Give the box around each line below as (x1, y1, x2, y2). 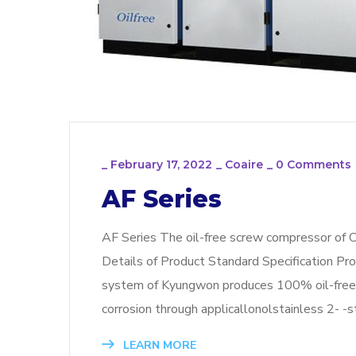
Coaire (225, 157, 263, 172)
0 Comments (276, 157, 351, 172)
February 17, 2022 (110, 157, 212, 172)
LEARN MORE (120, 338, 196, 354)
